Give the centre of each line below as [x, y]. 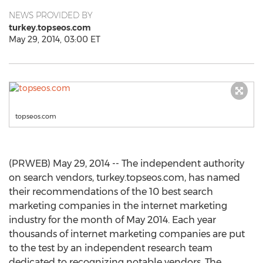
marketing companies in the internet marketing [118, 206]
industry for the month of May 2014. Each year [112, 220]
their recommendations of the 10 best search [111, 192]
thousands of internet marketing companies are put [127, 234]
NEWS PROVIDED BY [51, 15]
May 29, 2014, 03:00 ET [55, 39]
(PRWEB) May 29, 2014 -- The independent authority [127, 163]
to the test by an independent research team [111, 248]
